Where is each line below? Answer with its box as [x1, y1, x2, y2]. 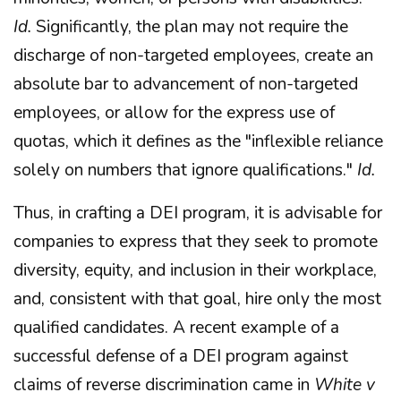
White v [314, 373, 375, 397]
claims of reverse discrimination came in [13, 373, 314, 397]
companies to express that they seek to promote [13, 230, 378, 253]
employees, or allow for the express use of [13, 101, 335, 124]
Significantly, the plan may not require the [31, 15, 348, 38]
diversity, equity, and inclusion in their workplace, [13, 259, 377, 282]
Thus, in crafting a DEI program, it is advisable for [13, 201, 382, 225]
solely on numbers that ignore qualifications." [13, 158, 357, 182]
